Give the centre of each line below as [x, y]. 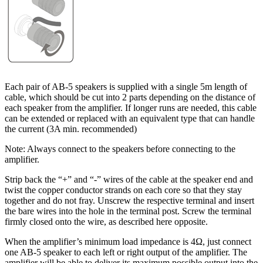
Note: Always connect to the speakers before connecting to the [120, 149]
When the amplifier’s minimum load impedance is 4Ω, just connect [128, 242]
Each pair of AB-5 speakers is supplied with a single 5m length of [126, 87]
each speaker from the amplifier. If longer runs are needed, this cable [131, 108]
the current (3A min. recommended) [71, 129]
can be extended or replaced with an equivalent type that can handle [130, 119]
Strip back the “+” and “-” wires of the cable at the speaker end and [129, 180]
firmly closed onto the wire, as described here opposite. [106, 222]
